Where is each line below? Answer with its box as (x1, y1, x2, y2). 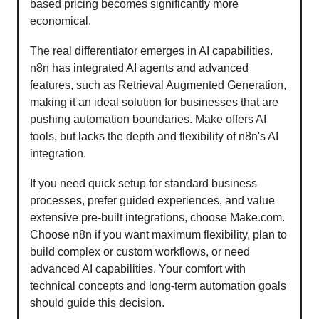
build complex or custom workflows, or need (30, 245, 250, 258)
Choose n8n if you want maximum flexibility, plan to (30, 228, 287, 241)
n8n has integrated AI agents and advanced (30, 61, 249, 74)
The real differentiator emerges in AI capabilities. (30, 44, 273, 57)
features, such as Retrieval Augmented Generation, (30, 78, 286, 91)
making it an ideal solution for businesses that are (30, 95, 278, 108)
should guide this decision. (30, 296, 164, 309)
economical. (30, 14, 91, 27)
